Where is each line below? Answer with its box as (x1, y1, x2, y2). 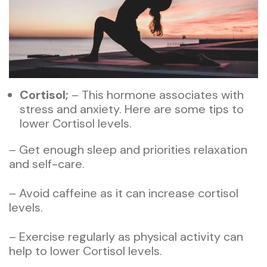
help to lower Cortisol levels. (9, 243, 162, 259)
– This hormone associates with (69, 86, 244, 103)
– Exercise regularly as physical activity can (9, 228, 243, 244)
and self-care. (9, 156, 85, 172)
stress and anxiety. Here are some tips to (20, 101, 244, 117)
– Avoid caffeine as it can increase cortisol (9, 185, 238, 201)
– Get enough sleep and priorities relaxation (9, 141, 247, 157)
